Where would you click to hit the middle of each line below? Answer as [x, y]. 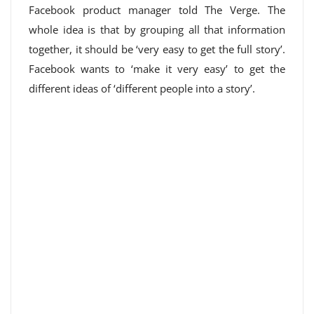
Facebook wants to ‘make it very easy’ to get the [157, 69]
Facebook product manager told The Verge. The [157, 10]
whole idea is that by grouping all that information [157, 29]
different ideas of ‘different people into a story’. [142, 88]
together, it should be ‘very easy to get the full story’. [157, 49]
